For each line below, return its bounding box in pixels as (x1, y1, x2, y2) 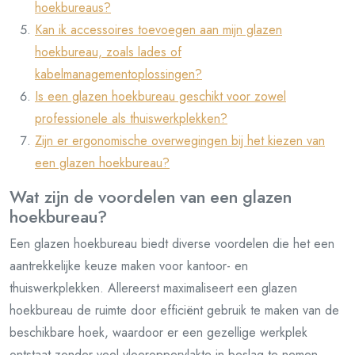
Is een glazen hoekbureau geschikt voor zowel (35, 87, 286, 105)
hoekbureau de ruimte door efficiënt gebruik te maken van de (10, 301, 339, 319)
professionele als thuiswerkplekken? (35, 109, 227, 128)
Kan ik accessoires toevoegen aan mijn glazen (35, 21, 282, 39)
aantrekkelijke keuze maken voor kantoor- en (10, 257, 248, 275)
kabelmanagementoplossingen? (35, 65, 202, 83)
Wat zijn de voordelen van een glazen (10, 185, 292, 209)
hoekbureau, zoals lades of (35, 43, 181, 61)
